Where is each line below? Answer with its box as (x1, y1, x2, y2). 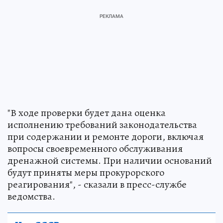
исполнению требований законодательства (7, 118, 197, 132)
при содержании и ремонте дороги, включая (7, 130, 204, 144)
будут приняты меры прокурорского (7, 166, 164, 180)
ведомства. (7, 190, 55, 204)
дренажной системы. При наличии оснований (7, 154, 212, 168)
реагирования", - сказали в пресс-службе (7, 178, 187, 192)
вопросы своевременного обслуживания (7, 142, 183, 156)
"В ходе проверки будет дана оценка (7, 106, 166, 120)
